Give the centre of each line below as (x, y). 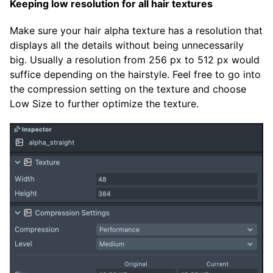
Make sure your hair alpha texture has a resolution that (136, 30)
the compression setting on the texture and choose (128, 89)
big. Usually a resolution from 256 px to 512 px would (135, 59)
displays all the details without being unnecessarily (127, 45)
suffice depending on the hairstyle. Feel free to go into (135, 74)
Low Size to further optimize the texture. (104, 103)
